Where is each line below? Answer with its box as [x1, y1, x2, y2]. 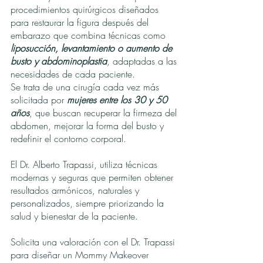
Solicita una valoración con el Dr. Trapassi [11, 235, 175, 248]
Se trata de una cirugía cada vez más [11, 80, 159, 93]
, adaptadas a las [107, 55, 177, 68]
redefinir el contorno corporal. [11, 132, 126, 145]
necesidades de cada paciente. [11, 68, 135, 80]
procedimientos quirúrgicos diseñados [11, 3, 159, 16]
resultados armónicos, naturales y [11, 184, 139, 197]
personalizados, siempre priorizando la [11, 197, 164, 210]
